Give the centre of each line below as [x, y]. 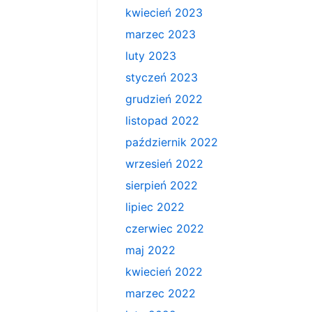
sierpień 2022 [161, 185]
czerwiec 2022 [164, 228]
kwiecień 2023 [164, 13]
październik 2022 [171, 142]
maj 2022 [150, 250]
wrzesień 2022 [164, 164]
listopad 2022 [162, 120]
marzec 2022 [160, 293]
